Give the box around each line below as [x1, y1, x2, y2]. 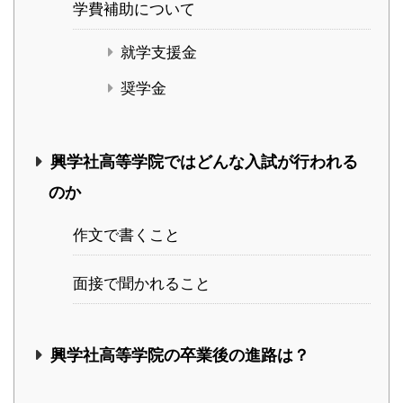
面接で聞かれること [73, 273, 210, 292]
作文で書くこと [73, 225, 180, 244]
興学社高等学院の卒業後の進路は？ [49, 345, 309, 364]
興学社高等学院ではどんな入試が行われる [49, 151, 358, 171]
